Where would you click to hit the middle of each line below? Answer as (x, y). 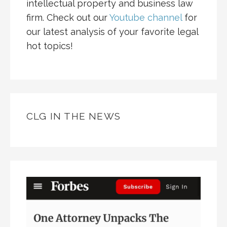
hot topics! (50, 46)
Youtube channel (146, 18)
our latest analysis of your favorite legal (112, 32)
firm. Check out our (68, 18)
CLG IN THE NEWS (73, 116)
